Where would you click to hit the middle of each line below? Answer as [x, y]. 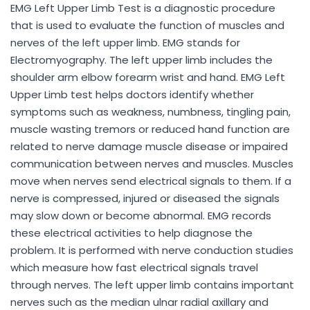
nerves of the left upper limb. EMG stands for [125, 43]
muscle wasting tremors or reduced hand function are [150, 129]
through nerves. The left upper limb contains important [152, 285]
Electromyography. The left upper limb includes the [142, 60]
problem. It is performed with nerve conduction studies [152, 250]
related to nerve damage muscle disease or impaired [149, 146]
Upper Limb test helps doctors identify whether [132, 94]
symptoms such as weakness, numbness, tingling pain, [151, 112]
